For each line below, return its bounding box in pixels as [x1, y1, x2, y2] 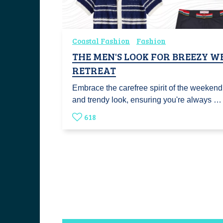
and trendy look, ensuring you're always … [72, 95, 222, 104]
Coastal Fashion [72, 35, 130, 46]
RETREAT [72, 63, 116, 77]
